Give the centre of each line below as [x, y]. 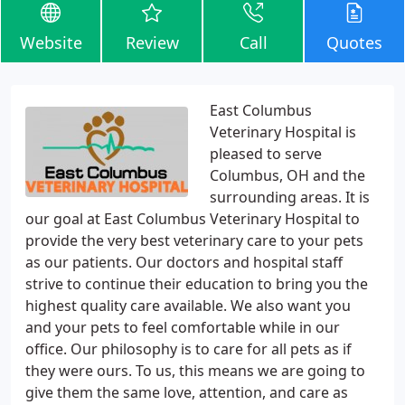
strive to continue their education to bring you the [197, 284]
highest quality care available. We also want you [188, 306]
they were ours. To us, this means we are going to [195, 371]
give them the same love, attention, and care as [187, 392]
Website [51, 42]
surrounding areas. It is [290, 197]
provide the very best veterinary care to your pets [194, 240]
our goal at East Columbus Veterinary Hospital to [193, 219]
